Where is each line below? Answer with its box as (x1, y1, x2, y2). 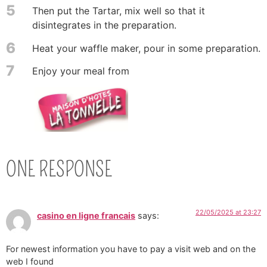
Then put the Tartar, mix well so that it (32, 5, 205, 17)
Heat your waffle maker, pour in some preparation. (32, 42, 260, 54)
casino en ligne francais (37, 210, 135, 221)
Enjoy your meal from (32, 65, 129, 77)
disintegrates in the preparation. (32, 19, 176, 32)
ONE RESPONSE (6, 156, 112, 182)
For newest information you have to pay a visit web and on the (6, 243, 256, 254)
